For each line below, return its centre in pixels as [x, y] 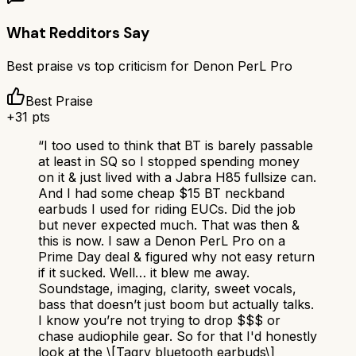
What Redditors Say [78, 33]
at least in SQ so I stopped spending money [169, 161]
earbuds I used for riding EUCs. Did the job [167, 209]
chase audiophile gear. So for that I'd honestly [178, 336]
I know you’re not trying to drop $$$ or [159, 320]
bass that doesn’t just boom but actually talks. [176, 304]
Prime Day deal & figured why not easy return [176, 256]
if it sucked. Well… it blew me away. [144, 272]
